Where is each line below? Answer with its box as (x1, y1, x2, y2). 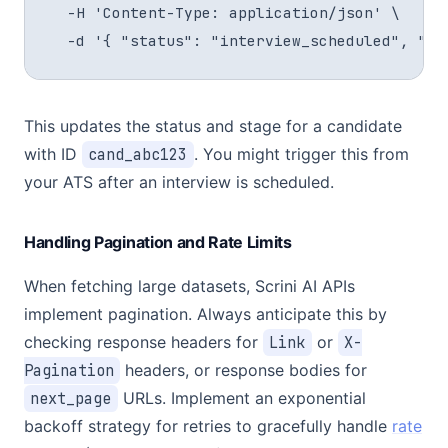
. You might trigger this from (193, 144, 409, 164)
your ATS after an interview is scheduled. (24, 172, 334, 192)
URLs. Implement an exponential (117, 388, 366, 408)
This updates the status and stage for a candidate (24, 116, 402, 136)
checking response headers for (24, 332, 263, 352)
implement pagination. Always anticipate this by (24, 304, 387, 324)
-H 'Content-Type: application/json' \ (49, 3, 400, 22)
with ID (24, 144, 82, 164)
